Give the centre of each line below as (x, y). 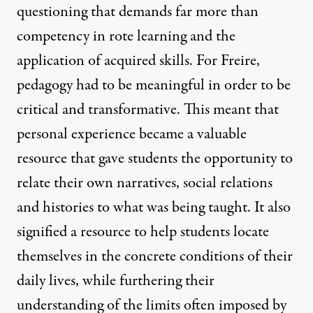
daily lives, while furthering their (116, 281)
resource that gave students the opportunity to (155, 159)
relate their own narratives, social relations (145, 183)
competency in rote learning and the (126, 37)
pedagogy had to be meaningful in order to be (154, 86)
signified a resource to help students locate (143, 232)
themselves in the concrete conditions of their (155, 257)
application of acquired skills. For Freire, (138, 61)
